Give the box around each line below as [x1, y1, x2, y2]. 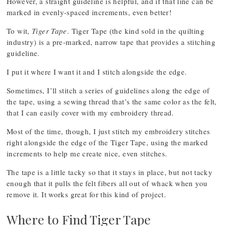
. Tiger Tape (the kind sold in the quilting [67, 26, 204, 36]
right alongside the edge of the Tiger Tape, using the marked [7, 137, 208, 147]
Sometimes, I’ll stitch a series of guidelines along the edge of [7, 85, 210, 95]
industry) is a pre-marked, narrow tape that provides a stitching [7, 37, 215, 47]
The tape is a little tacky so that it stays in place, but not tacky [7, 167, 213, 177]
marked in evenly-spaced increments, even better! [7, 7, 172, 17]
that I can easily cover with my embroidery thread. [7, 107, 174, 118]
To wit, [7, 26, 32, 36]
